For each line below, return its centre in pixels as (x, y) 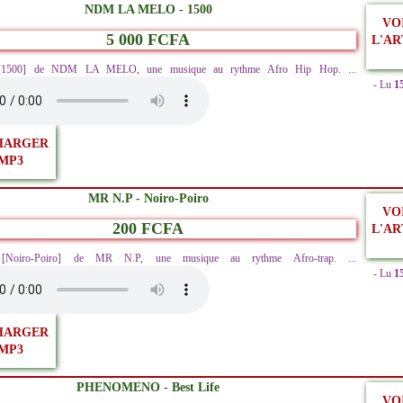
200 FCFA (148, 229)
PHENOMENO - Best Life (148, 387)
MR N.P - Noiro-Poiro (148, 198)
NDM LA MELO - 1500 (148, 9)
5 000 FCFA (148, 40)
